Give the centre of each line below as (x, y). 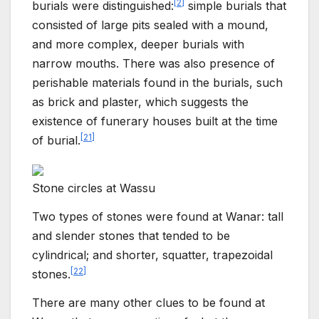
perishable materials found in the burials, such (157, 83)
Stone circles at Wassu (94, 188)
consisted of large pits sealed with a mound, (150, 25)
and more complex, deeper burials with (138, 45)
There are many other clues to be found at (148, 302)
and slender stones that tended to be (131, 235)
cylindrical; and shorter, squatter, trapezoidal (152, 255)
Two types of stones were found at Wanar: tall (158, 216)
